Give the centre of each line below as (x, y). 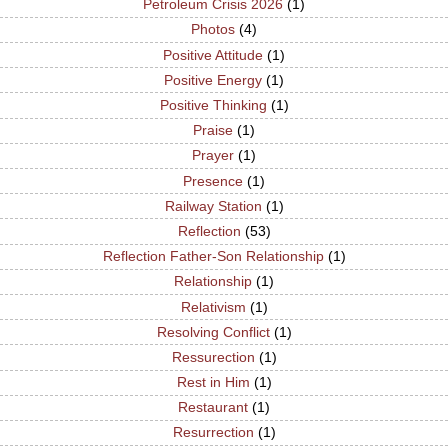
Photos (213, 29)
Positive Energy (213, 79)
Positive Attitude (213, 54)
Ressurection (213, 356)
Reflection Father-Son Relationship (213, 256)
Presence (213, 180)
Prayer (213, 155)
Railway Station (213, 205)
